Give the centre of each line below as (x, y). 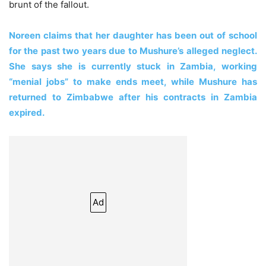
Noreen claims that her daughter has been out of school (133, 35)
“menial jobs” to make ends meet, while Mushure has (133, 81)
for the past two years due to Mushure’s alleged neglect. (133, 50)
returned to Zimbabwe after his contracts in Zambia (133, 97)
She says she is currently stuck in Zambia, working (133, 66)
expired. (27, 112)
